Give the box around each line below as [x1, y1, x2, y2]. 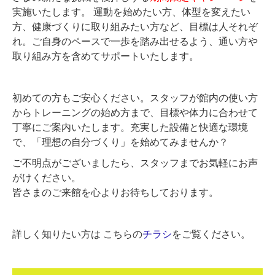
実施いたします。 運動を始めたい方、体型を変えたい [12, 4, 250, 19]
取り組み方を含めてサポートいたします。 [12, 48, 199, 63]
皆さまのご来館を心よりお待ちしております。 [12, 185, 219, 199]
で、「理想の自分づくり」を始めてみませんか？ [12, 134, 228, 149]
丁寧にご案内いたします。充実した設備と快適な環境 [12, 120, 248, 134]
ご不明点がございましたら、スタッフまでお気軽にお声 [12, 155, 258, 170]
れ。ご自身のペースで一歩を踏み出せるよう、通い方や [12, 34, 258, 48]
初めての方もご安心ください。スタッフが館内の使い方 [12, 90, 258, 105]
